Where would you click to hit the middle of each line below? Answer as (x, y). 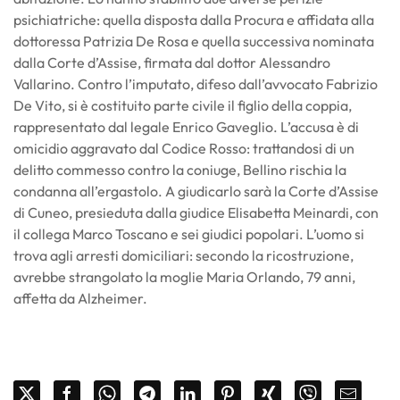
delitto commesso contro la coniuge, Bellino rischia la (180, 170)
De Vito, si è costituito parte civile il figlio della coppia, (183, 105)
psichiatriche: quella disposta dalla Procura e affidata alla (194, 20)
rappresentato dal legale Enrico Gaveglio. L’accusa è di (186, 127)
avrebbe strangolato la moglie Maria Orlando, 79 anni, (184, 277)
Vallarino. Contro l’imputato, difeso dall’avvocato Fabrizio (196, 84)
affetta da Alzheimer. (82, 298)
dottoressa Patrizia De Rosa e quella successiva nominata (194, 41)
